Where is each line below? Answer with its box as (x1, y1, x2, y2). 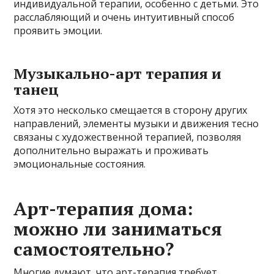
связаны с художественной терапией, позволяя (13, 130, 242, 144)
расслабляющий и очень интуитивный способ (13, 10, 235, 24)
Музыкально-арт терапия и (13, 63, 222, 83)
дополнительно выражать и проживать (13, 143, 209, 157)
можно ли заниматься (13, 216, 223, 241)
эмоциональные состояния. (13, 157, 146, 171)
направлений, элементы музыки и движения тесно (13, 116, 259, 130)
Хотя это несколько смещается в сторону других (13, 103, 248, 117)
